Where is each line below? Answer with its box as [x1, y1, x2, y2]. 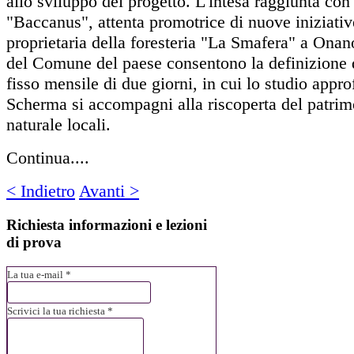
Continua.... [6, 148, 89, 168]
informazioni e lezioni [65, 217, 207, 234]
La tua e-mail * [7, 268, 71, 281]
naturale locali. [6, 115, 111, 135]
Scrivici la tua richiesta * [7, 304, 113, 317]
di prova [6, 234, 62, 251]
